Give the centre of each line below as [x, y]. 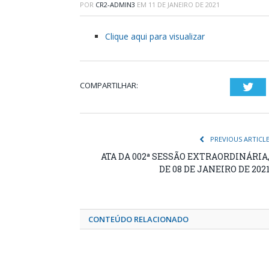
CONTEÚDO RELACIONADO [138, 219]
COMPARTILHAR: [109, 86]
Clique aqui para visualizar [155, 37]
